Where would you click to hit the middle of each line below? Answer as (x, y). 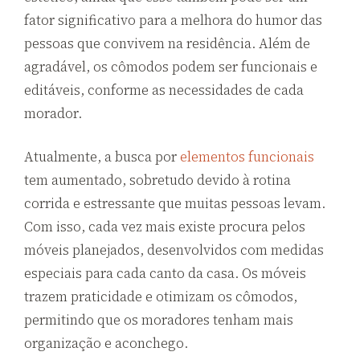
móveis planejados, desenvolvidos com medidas (174, 250)
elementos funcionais (247, 157)
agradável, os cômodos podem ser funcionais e (171, 66)
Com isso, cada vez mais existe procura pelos (165, 227)
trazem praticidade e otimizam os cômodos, (161, 297)
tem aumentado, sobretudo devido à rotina (157, 180)
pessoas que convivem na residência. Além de (167, 43)
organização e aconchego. (106, 344)
